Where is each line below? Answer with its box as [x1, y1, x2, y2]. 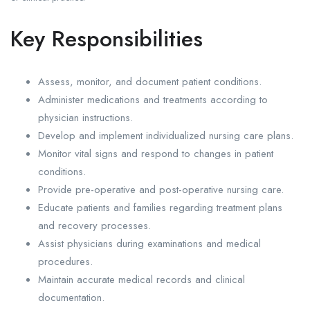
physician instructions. [38, 110, 133, 126]
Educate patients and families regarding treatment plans [38, 200, 282, 216]
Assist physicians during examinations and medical [38, 236, 261, 252]
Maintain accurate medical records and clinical [38, 272, 245, 288]
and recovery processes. [38, 218, 151, 234]
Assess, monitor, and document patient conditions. [38, 74, 262, 90]
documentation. [38, 290, 104, 306]
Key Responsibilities [10, 23, 203, 55]
